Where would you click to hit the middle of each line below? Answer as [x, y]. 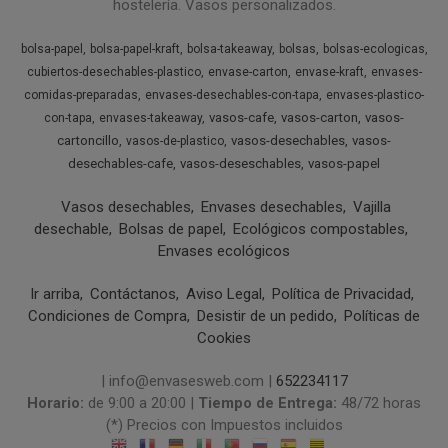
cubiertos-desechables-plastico [113, 71]
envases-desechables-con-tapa [232, 94]
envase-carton [247, 71]
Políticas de [382, 315]
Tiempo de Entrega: [269, 402]
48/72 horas [381, 402]
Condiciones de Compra [107, 315]
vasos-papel [344, 163]
